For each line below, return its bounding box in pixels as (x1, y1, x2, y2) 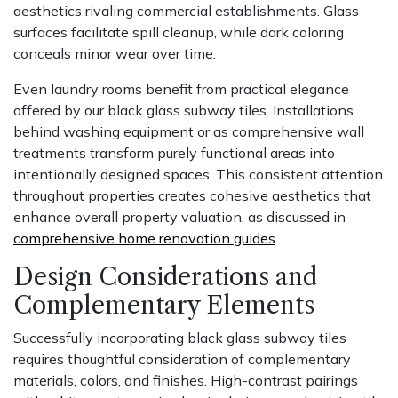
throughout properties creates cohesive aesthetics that (13, 187, 371, 205)
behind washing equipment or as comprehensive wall (13, 123, 364, 141)
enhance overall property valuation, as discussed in (13, 208, 346, 227)
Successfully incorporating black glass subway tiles (13, 329, 346, 347)
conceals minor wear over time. (13, 44, 216, 63)
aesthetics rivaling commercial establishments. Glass (13, 2, 359, 20)
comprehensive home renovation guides (13, 229, 275, 248)
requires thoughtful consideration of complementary (13, 350, 351, 369)
